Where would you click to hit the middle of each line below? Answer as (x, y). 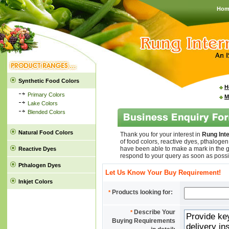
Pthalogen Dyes (40, 165)
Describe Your (154, 212)
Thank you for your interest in (161, 134)
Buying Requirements (144, 221)
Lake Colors (43, 103)
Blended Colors (47, 112)
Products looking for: (142, 192)
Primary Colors (46, 95)
